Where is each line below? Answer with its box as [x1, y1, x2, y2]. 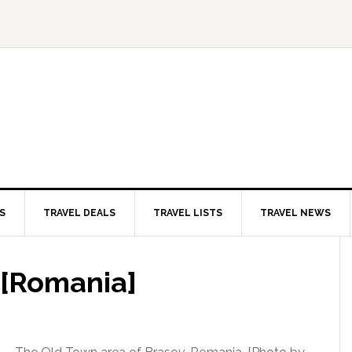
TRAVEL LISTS [153, 207, 222, 218]
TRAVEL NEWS [260, 207, 331, 218]
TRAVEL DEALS [43, 207, 115, 218]
